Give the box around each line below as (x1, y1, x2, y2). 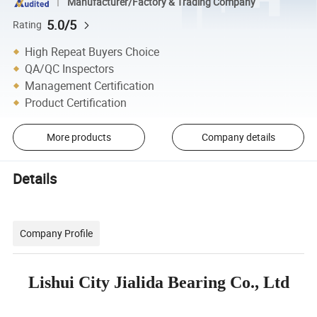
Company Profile (20, 226, 93, 240)
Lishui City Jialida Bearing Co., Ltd (28, 272, 289, 292)
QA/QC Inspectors (25, 60, 115, 76)
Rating (13, 18, 42, 31)
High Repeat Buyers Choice (25, 43, 160, 59)
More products (46, 130, 111, 144)
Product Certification (25, 94, 127, 110)
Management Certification (25, 77, 155, 93)
